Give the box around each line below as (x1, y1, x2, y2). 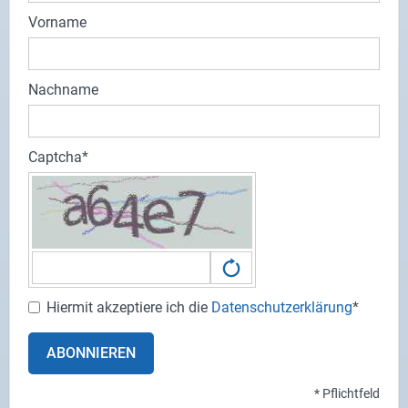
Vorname (28, 14, 87, 32)
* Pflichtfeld (314, 385, 380, 401)
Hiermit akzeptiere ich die (46, 299, 211, 317)
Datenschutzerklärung (211, 299, 352, 317)
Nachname (28, 81, 98, 99)
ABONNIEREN (46, 344, 136, 362)
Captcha (28, 148, 82, 167)
